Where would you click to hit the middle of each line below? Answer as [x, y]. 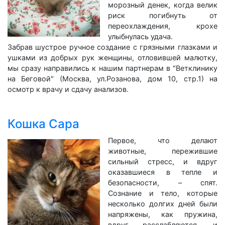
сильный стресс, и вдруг [163, 161]
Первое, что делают [163, 140]
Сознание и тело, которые [163, 193]
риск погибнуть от [163, 15]
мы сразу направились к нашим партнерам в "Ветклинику [113, 68]
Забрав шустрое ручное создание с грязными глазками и [113, 47]
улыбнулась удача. [140, 36]
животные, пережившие [163, 151]
